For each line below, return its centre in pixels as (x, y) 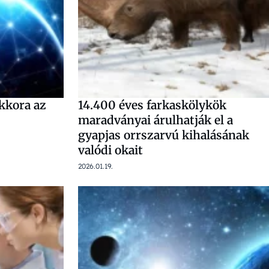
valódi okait (110, 150)
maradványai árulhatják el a (156, 120)
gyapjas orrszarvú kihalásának (164, 135)
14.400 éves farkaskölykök (152, 105)
